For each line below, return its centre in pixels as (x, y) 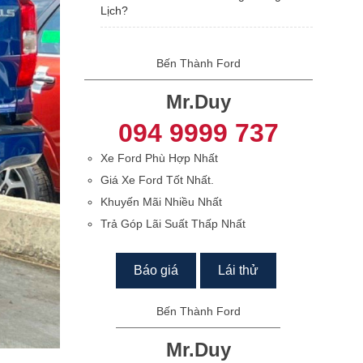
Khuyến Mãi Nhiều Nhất (161, 202)
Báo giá (156, 270)
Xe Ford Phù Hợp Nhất (159, 158)
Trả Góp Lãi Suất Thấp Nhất (173, 224)
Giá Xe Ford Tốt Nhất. (157, 180)
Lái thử (239, 270)
